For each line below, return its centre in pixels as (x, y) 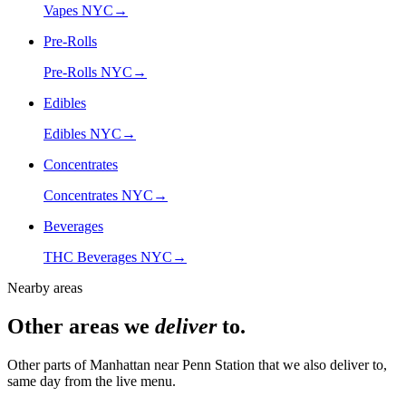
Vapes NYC (78, 10)
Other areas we (81, 326)
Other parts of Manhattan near (95, 364)
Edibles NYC (82, 133)
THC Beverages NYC (108, 256)
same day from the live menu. (92, 381)
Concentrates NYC (98, 195)
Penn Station (218, 364)
